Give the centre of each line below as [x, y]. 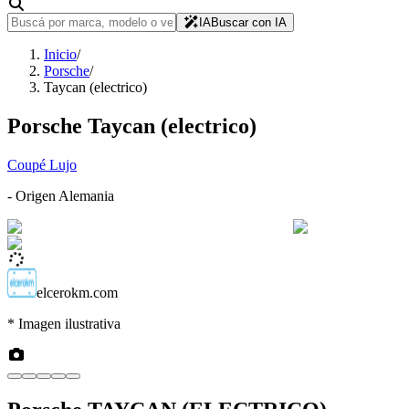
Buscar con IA [248, 22]
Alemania [86, 195]
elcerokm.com [77, 292]
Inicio [60, 54]
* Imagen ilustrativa [64, 323]
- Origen [33, 195]
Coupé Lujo [42, 164]
